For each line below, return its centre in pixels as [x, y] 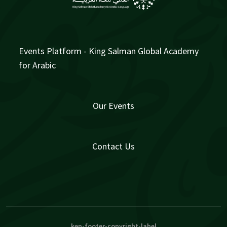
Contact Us [113, 146]
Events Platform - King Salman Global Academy [109, 51]
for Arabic [37, 65]
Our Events [113, 106]
